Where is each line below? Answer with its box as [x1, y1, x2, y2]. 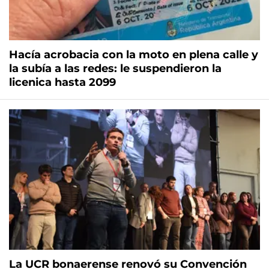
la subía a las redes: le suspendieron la [9, 62, 222, 76]
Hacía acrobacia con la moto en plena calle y [9, 48, 258, 62]
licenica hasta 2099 [9, 76, 116, 89]
